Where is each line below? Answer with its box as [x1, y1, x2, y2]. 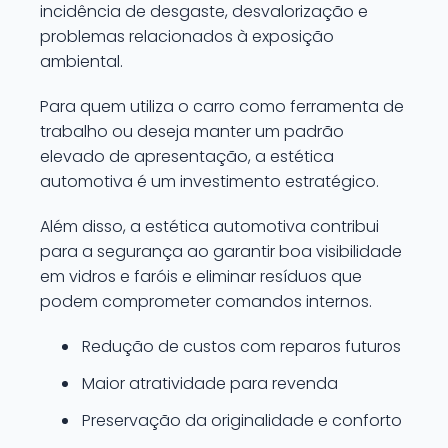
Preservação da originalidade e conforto [82, 409, 402, 432]
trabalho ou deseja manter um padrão [40, 120, 344, 143]
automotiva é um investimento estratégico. [40, 170, 379, 193]
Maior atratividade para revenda [82, 372, 338, 395]
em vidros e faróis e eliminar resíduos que [40, 265, 362, 288]
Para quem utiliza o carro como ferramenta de [40, 95, 404, 118]
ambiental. [40, 50, 123, 73]
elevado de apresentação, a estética [40, 145, 334, 168]
